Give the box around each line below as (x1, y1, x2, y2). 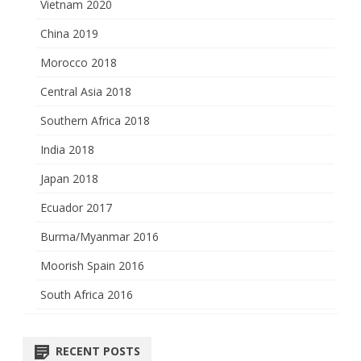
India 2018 (40, 141, 94, 157)
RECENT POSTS (56, 342, 140, 359)
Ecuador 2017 (40, 199, 112, 215)
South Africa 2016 (40, 286, 133, 302)
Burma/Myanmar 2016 (40, 228, 159, 244)
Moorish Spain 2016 (40, 257, 144, 273)
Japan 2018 (40, 170, 98, 186)
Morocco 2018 (40, 54, 117, 70)
